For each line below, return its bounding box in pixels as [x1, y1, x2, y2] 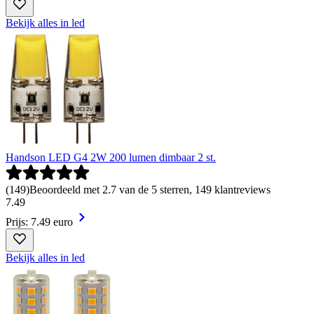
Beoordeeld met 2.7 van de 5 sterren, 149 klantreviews [29, 183, 271, 196]
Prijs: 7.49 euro [6, 215, 73, 228]
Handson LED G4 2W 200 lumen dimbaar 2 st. [6, 151, 216, 163]
